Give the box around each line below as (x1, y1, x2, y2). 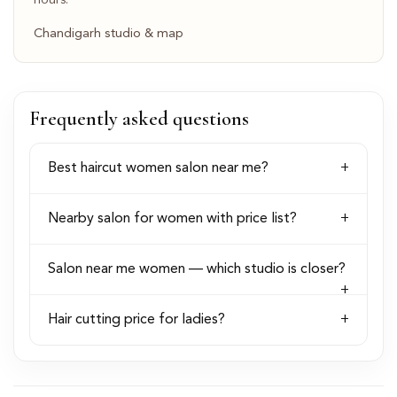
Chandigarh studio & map (33, 27, 183, 42)
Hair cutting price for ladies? (47, 313, 225, 328)
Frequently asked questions (28, 105, 249, 130)
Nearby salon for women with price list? (47, 212, 297, 227)
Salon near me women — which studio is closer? (47, 262, 346, 277)
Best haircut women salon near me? (47, 161, 269, 176)
